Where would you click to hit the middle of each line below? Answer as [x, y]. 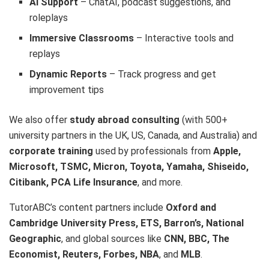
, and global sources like [113, 238]
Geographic [35, 238]
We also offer [39, 119]
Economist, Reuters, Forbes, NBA [84, 254]
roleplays [49, 17]
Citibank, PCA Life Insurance [73, 182]
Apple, [227, 151]
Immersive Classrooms [82, 38]
